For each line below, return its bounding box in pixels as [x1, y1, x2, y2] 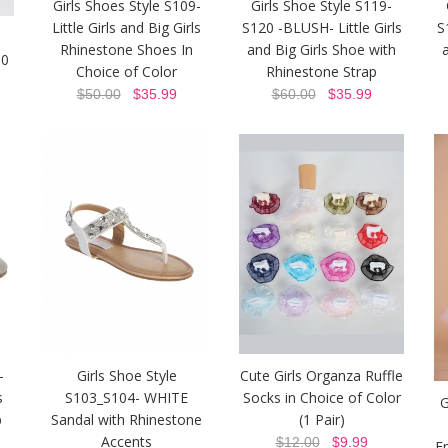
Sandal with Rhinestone [51, 410, 202, 430]
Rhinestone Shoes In [60, 40, 193, 60]
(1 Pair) [298, 410, 345, 430]
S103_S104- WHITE [65, 388, 188, 408]
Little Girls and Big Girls [52, 18, 201, 38]
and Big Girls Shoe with [247, 40, 396, 60]
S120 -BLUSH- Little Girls [241, 18, 402, 38]
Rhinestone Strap [266, 62, 377, 82]
